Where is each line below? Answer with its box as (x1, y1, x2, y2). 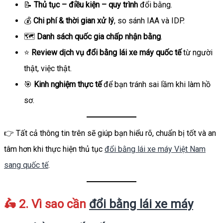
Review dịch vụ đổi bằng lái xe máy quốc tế (31, 47, 181, 57)
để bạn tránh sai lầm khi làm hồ (102, 79, 211, 89)
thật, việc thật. (24, 63, 72, 73)
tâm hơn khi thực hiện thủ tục (4, 144, 105, 154)
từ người (181, 47, 213, 57)
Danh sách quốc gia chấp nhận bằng (37, 31, 161, 41)
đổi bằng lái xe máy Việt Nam (105, 144, 206, 154)
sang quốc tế (4, 160, 48, 170)
